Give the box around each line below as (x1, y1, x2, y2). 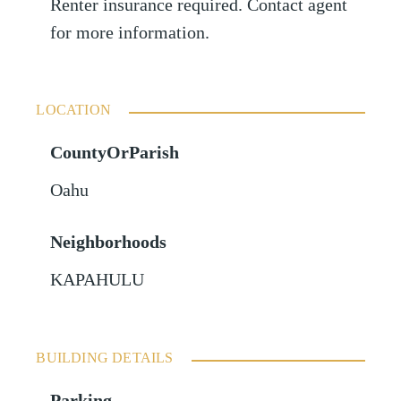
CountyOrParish (50, 143, 180, 163)
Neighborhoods (50, 233, 167, 252)
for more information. (50, 23, 210, 43)
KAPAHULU (50, 270, 145, 290)
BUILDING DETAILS (36, 350, 174, 366)
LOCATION (36, 102, 111, 118)
